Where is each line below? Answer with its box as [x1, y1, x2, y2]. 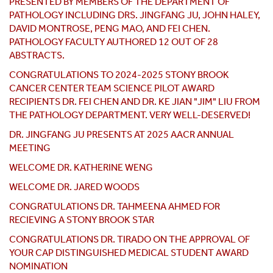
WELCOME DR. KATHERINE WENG [9, 161, 153, 174]
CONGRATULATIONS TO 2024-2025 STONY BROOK [9, 69, 229, 81]
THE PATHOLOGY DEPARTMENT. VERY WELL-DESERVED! [9, 109, 250, 121]
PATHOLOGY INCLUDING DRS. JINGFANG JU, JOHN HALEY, [9, 9, 260, 21]
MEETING [9, 142, 51, 154]
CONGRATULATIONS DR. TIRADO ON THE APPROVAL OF [9, 233, 250, 246]
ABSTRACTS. [9, 49, 65, 62]
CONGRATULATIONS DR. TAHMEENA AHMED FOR [9, 200, 220, 213]
